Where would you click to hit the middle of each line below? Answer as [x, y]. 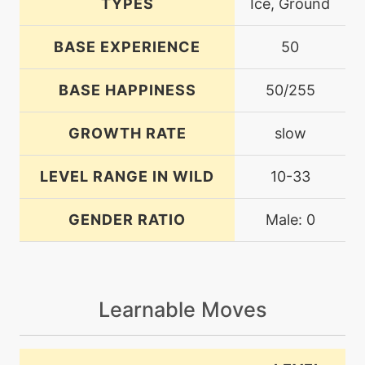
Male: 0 [290, 219]
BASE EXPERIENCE [127, 46]
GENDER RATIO [127, 219]
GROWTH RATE [127, 133]
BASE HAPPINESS [127, 90]
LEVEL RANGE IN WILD [127, 176]
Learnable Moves [182, 309]
